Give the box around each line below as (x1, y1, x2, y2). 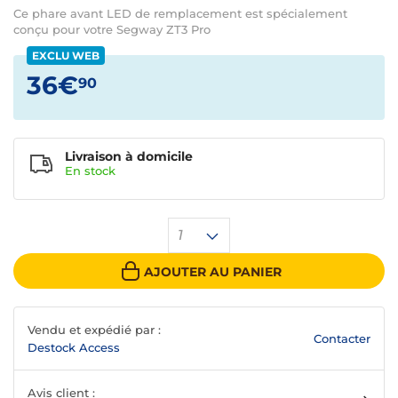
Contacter (314, 330, 370, 346)
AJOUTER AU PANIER (143, 263, 282, 280)
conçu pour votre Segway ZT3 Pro (13, 22, 211, 36)
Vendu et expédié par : (28, 322, 161, 338)
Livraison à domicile (65, 148, 193, 165)
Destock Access (28, 340, 120, 355)
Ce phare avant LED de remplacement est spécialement (13, 6, 347, 20)
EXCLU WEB (32, 49, 99, 62)
